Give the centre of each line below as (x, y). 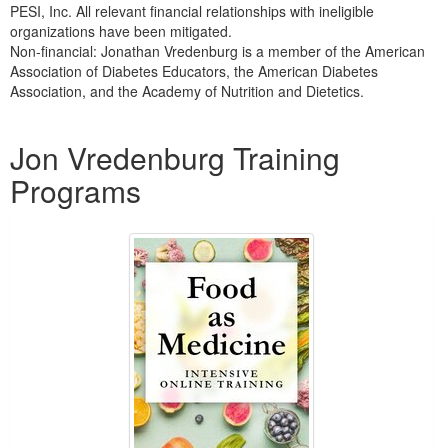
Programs (75, 190)
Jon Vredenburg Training (175, 157)
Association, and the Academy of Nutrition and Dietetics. (187, 90)
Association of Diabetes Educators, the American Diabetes (194, 70)
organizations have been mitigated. (121, 30)
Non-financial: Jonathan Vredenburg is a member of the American (217, 50)
